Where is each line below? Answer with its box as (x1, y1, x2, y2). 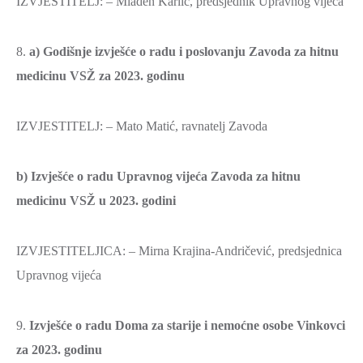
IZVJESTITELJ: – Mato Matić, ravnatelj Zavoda (16, 119, 267, 133)
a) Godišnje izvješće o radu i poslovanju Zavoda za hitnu (29, 45, 339, 58)
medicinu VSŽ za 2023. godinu (16, 69, 185, 83)
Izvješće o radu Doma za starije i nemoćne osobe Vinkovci (29, 318, 345, 332)
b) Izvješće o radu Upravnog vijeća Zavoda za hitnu (16, 169, 301, 183)
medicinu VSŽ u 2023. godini (16, 194, 176, 207)
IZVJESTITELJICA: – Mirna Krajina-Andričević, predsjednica (16, 244, 342, 258)
